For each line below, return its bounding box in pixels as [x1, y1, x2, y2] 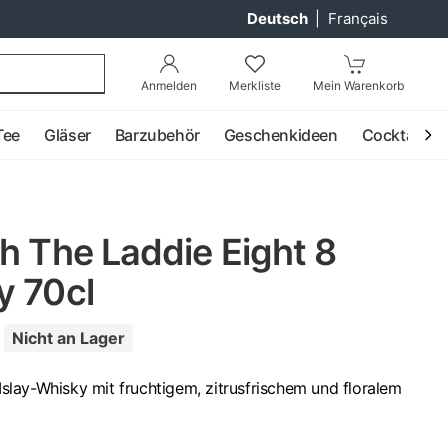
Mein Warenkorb [313, 78, 404, 93]
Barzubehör [114, 125, 200, 145]
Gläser [44, 125, 91, 145]
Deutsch [247, 9, 311, 28]
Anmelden [141, 78, 197, 93]
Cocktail [361, 125, 422, 145]
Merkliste [229, 78, 281, 93]
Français [328, 9, 388, 28]
